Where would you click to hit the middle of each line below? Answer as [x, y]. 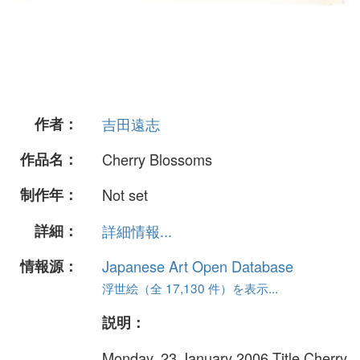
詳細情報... [137, 230]
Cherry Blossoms [157, 160]
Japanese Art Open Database [198, 266]
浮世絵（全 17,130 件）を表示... [190, 287]
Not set [125, 195]
